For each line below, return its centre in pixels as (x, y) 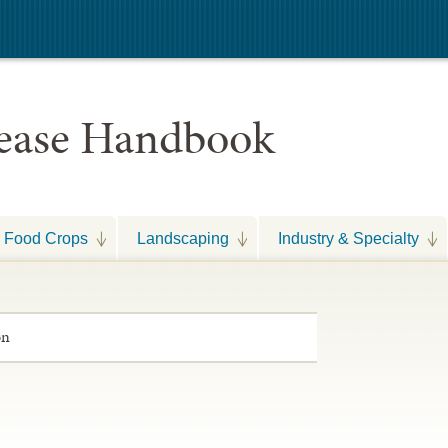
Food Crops (46, 238)
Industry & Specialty (348, 238)
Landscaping (183, 238)
